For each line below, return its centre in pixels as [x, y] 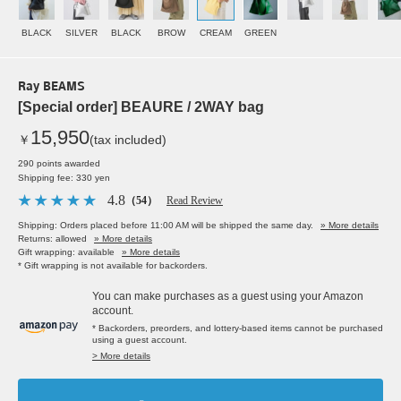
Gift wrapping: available [66, 252]
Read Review [195, 201]
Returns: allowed [52, 239]
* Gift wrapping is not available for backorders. [113, 266]
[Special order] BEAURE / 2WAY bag [141, 107]
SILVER [81, 33]
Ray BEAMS [51, 88]
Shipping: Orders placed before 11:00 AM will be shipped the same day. [166, 226]
